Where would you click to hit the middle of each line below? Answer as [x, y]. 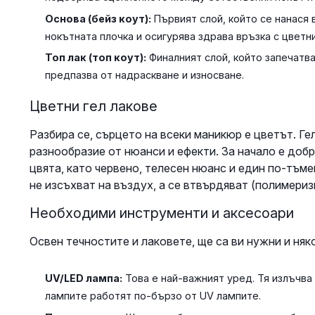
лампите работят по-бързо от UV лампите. [153, 296]
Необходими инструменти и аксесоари [161, 213]
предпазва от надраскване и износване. [144, 75]
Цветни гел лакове [93, 107]
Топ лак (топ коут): [95, 58]
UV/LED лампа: [83, 278]
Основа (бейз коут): [98, 18]
